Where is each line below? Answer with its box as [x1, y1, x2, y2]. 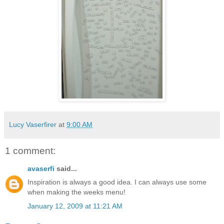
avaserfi [27, 164, 54, 173]
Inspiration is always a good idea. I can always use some [27, 178, 206, 186]
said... [54, 164, 77, 173]
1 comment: [5, 145, 55, 156]
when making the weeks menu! [27, 188, 125, 196]
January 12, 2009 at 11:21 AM [27, 201, 122, 210]
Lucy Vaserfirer [9, 120, 56, 128]
